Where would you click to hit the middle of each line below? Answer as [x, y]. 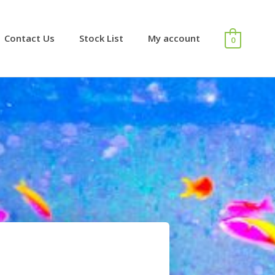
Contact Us [29, 38]
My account [174, 38]
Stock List [101, 38]
